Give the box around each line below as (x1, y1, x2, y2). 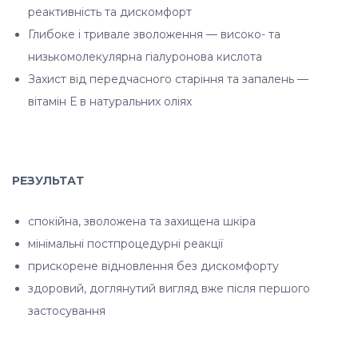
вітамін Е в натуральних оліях (28, 94, 192, 109)
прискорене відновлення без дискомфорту (28, 259, 279, 273)
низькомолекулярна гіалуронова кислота (28, 50, 262, 64)
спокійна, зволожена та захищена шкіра (28, 214, 256, 229)
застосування (28, 304, 105, 318)
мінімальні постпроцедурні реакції (28, 237, 223, 251)
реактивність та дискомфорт (28, 5, 192, 19)
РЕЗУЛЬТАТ (12, 173, 84, 188)
